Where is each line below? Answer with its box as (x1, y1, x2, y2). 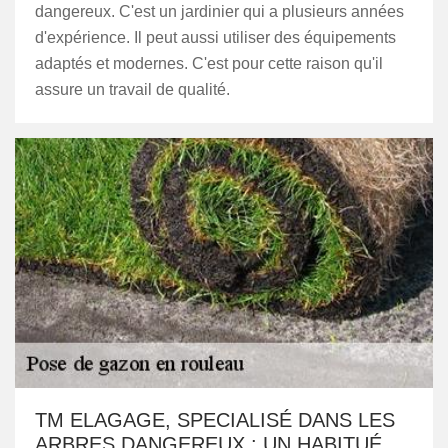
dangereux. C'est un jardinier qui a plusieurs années (35, 3, 404, 20)
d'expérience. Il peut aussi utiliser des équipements (35, 29, 396, 46)
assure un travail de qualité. (35, 81, 230, 98)
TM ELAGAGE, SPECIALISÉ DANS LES (35, 409, 395, 431)
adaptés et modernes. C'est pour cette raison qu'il (35, 55, 383, 72)
